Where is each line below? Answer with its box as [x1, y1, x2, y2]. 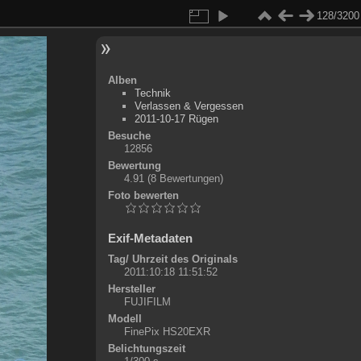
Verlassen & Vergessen [134, 100, 243, 112]
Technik [134, 87, 171, 99]
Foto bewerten [107, 189, 179, 201]
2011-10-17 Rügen [134, 113, 218, 125]
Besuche [107, 130, 151, 142]
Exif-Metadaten [107, 231, 193, 245]
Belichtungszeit [107, 342, 185, 355]
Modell [107, 313, 142, 325]
